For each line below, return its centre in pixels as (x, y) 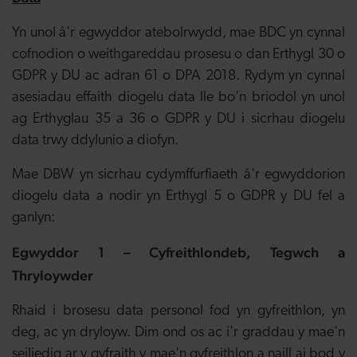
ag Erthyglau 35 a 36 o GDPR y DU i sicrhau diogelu (178, 119)
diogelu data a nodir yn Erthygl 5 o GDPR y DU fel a (178, 196)
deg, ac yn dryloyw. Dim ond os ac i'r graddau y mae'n (178, 333)
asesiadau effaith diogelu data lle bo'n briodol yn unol (178, 98)
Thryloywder (53, 275)
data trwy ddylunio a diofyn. (95, 141)
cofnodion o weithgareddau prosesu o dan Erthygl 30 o (178, 55)
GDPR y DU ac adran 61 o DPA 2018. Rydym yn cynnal (178, 76)
